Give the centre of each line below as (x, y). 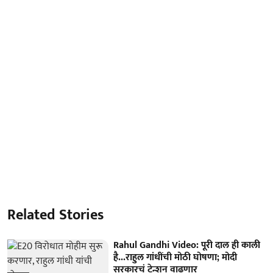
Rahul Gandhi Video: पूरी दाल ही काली (187, 245)
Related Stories (55, 215)
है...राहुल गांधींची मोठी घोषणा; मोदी (175, 257)
